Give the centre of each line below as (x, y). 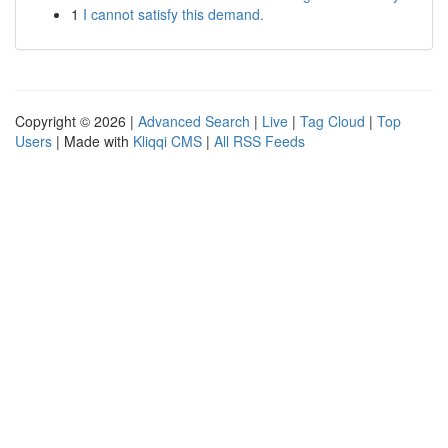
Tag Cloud (332, 121)
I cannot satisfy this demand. (173, 14)
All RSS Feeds (259, 141)
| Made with (92, 141)
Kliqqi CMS (167, 141)
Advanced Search (194, 121)
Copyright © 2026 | (76, 121)
